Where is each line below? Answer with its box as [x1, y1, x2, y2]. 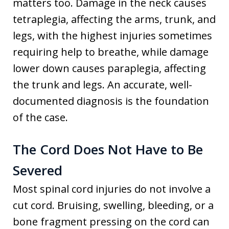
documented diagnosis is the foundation [13, 94, 209, 108]
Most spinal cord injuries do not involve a [13, 182, 211, 196]
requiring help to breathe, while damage [13, 45, 209, 59]
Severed [13, 161, 62, 179]
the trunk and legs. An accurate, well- [13, 78, 192, 91]
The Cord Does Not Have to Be [13, 140, 203, 158]
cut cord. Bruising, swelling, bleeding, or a [13, 198, 214, 212]
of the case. [13, 110, 68, 124]
